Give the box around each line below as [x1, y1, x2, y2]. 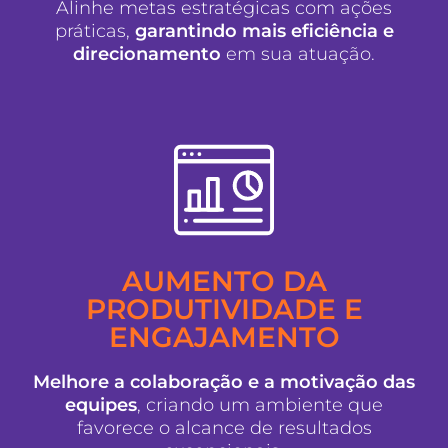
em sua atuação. [221, 42, 375, 65]
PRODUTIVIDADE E [85, 292, 363, 327]
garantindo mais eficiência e [129, 19, 394, 42]
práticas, [54, 19, 130, 42]
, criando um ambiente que [137, 394, 383, 417]
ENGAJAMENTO [108, 320, 340, 355]
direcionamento [73, 42, 221, 65]
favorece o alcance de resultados [76, 417, 372, 440]
